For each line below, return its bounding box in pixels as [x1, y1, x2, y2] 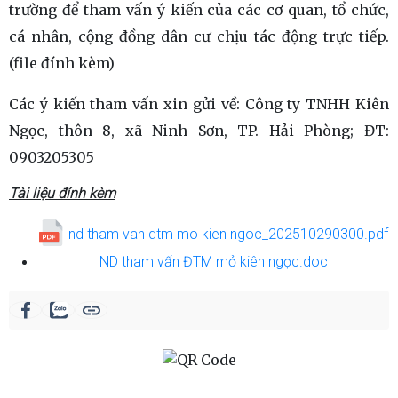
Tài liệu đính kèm [9, 185, 115, 202]
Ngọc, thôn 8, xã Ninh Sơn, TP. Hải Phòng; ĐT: [9, 122, 389, 139]
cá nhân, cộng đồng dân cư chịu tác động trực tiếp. [9, 28, 389, 45]
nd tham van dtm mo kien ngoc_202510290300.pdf [68, 226, 388, 243]
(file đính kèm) [9, 54, 115, 72]
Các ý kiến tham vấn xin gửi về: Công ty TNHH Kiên [9, 95, 389, 113]
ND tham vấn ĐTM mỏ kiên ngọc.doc [99, 253, 328, 270]
